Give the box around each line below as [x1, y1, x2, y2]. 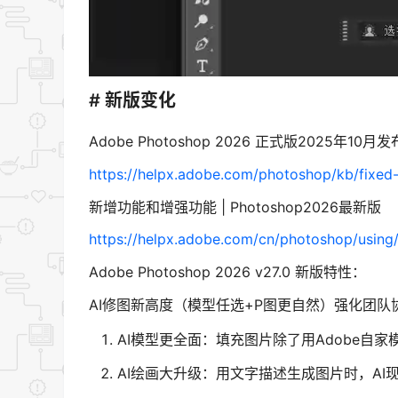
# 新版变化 [89, 90, 176, 112]
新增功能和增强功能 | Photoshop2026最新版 [89, 197, 381, 216]
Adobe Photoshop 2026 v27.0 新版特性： [89, 263, 366, 282]
